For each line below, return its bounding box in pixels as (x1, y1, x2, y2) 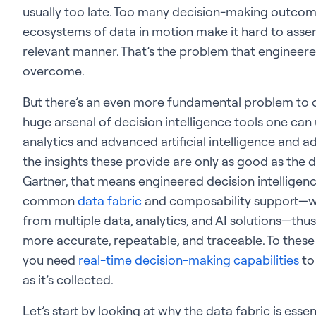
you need (23, 251, 78, 268)
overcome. (23, 62, 85, 79)
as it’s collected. (23, 271, 114, 288)
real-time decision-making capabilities (78, 251, 299, 268)
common (23, 192, 78, 209)
